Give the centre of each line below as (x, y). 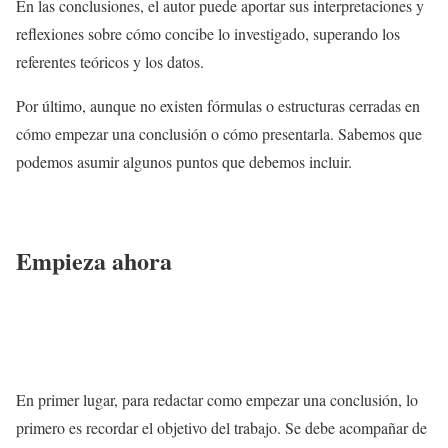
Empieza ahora (94, 261)
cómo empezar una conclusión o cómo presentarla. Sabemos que (219, 134)
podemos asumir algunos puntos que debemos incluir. (184, 162)
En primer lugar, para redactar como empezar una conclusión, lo (217, 400)
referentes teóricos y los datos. (110, 62)
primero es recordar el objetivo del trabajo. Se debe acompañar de (221, 428)
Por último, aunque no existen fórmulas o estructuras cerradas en (218, 106)
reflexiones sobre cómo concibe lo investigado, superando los (208, 34)
